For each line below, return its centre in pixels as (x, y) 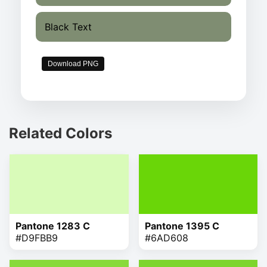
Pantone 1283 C (53, 226)
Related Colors (60, 133)
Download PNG (73, 63)
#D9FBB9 (37, 237)
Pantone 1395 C (182, 226)
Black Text (68, 27)
